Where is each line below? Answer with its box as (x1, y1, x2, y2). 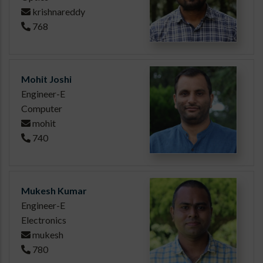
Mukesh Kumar (21, 185, 87, 197)
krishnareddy (32, 6, 85, 18)
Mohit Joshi (21, 73, 72, 85)
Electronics (21, 214, 66, 226)
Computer (21, 103, 62, 114)
